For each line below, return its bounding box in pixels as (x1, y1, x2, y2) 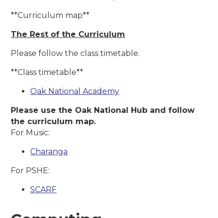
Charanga (30, 146, 68, 156)
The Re (11, 29, 41, 39)
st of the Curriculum (40, 29, 126, 39)
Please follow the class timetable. (11, 48, 142, 58)
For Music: (11, 127, 50, 137)
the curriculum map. (11, 116, 99, 126)
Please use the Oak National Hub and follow (11, 105, 195, 115)
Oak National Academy (30, 86, 120, 96)
